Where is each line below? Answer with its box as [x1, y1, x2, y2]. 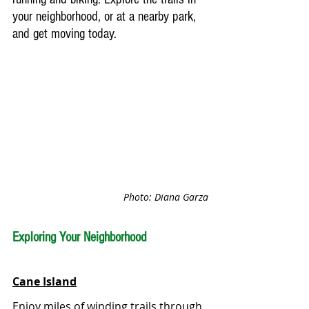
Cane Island [12, 274, 77, 289]
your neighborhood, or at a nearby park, [12, 9, 199, 24]
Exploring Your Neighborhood [12, 230, 147, 245]
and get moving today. [12, 26, 117, 41]
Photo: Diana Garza [123, 190, 208, 203]
